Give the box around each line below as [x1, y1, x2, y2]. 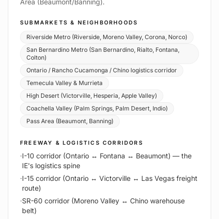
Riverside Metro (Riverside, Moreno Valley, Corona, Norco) [26, 33, 187, 41]
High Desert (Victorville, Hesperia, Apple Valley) [26, 92, 157, 100]
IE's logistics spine [22, 161, 80, 170]
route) [22, 184, 41, 193]
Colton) [26, 54, 46, 62]
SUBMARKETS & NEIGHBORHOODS [20, 19, 138, 26]
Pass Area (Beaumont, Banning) [26, 117, 113, 125]
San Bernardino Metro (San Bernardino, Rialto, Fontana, [26, 46, 179, 54]
